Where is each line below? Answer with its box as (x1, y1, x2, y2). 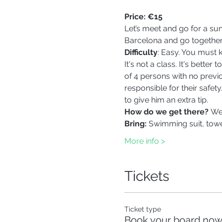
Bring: (124, 119, 149, 128)
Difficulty (124, 48, 158, 57)
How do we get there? (124, 107, 211, 116)
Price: (124, 12, 146, 21)
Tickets (124, 168, 169, 184)
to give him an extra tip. (124, 95, 212, 105)
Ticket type (124, 205, 161, 213)
